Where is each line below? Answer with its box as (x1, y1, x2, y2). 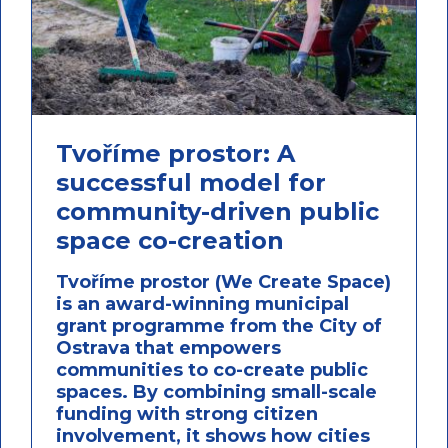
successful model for (55, 167, 326, 197)
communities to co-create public (55, 358, 368, 381)
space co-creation (55, 225, 284, 255)
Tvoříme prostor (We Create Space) (55, 270, 391, 293)
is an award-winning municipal (55, 292, 349, 315)
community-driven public (55, 196, 379, 226)
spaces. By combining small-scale (55, 380, 377, 403)
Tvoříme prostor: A (55, 138, 295, 168)
